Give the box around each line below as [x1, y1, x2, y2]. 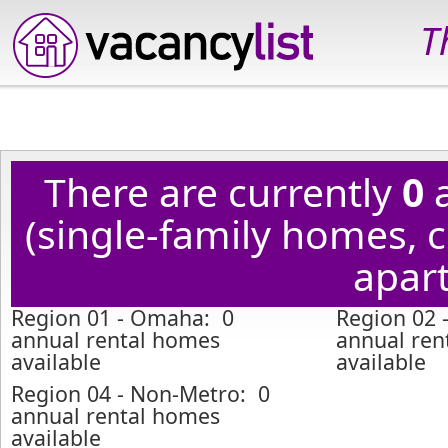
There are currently [43, 165, 402, 218]
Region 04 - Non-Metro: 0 [11, 379, 270, 408]
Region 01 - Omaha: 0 [11, 303, 234, 332]
